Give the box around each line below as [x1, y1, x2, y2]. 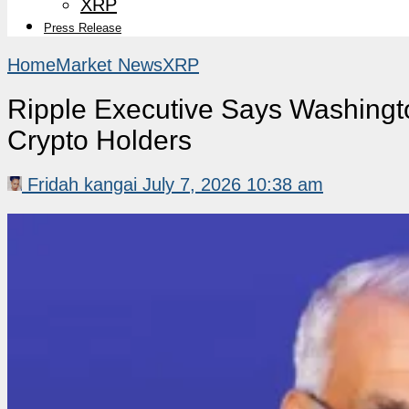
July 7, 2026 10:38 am [142, 173, 323, 194]
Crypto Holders [7, 124, 192, 155]
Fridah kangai [27, 173, 137, 194]
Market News [56, 54, 163, 75]
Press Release [44, 20, 121, 35]
